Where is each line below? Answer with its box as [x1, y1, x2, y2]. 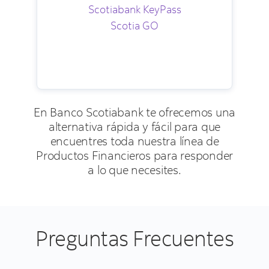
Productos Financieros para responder [36, 148, 233, 163]
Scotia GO [110, 19, 159, 33]
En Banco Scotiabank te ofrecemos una [34, 104, 235, 120]
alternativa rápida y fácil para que [48, 119, 221, 134]
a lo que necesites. [88, 162, 181, 178]
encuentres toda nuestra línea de [50, 133, 219, 149]
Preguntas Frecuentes [35, 224, 234, 252]
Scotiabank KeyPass [88, 2, 181, 17]
